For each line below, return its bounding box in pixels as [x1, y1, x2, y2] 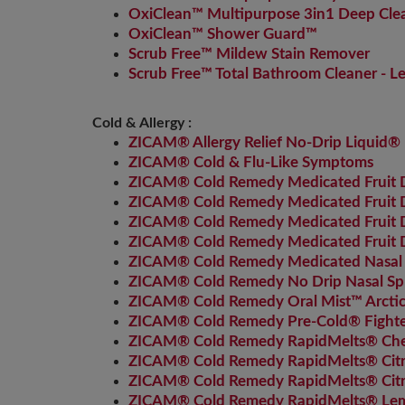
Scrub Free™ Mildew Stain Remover [128, 46, 370, 61]
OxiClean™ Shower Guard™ [128, 26, 317, 42]
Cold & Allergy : [92, 116, 192, 130]
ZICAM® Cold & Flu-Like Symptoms [128, 155, 373, 170]
